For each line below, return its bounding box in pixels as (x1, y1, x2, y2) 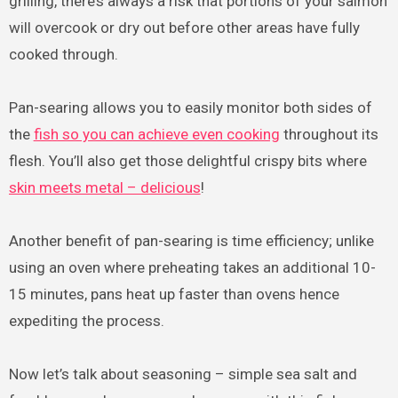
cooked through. (8, 45, 118, 64)
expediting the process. (8, 312, 164, 330)
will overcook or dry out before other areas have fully (8, 19, 360, 37)
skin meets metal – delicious (8, 179, 201, 197)
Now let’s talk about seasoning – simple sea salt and (8, 365, 357, 384)
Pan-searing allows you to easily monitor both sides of (8, 99, 372, 117)
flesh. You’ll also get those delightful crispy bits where (8, 152, 367, 171)
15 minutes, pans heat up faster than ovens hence (8, 285, 339, 304)
